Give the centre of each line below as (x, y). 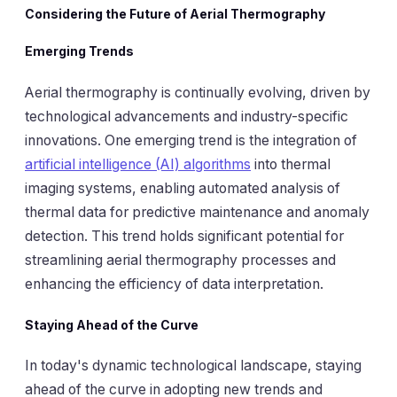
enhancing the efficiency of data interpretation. (174, 284)
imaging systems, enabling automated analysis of (183, 188)
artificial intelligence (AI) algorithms (138, 164)
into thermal (291, 164)
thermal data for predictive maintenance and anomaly (197, 212)
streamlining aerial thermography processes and (180, 260)
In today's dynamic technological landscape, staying (193, 366)
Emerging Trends (79, 51)
